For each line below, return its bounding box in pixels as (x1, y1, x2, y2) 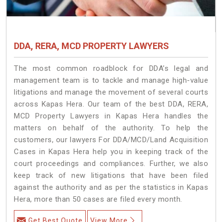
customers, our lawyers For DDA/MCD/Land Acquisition (14, 135, 208, 144)
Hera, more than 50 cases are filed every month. (14, 194, 182, 204)
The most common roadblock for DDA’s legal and (14, 63, 208, 73)
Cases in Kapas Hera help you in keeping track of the (14, 147, 208, 156)
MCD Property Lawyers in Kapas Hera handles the (14, 111, 208, 120)
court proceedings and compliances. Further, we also (14, 159, 208, 168)
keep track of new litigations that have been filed (14, 170, 208, 180)
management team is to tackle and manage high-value (14, 75, 208, 85)
